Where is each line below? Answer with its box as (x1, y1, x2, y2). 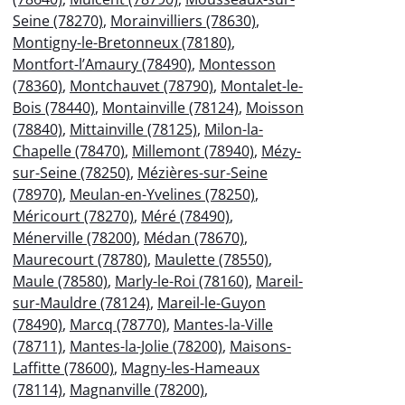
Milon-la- (204, 118, 263, 139)
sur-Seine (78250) (13, 162, 130, 183)
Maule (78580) (13, 270, 108, 291)
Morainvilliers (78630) (110, 10, 256, 31)
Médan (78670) (144, 227, 244, 248)
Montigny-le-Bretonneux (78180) (13, 32, 231, 52)
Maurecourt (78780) (13, 249, 147, 269)
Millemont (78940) (132, 140, 254, 161)
